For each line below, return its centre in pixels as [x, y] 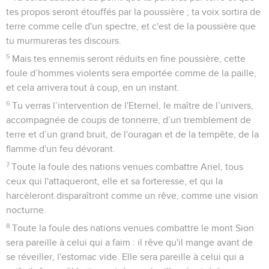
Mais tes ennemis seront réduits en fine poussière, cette [129, 59]
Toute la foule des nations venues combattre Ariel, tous [128, 167]
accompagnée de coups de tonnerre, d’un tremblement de [128, 120]
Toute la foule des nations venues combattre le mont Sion [133, 228]
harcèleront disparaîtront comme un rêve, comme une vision [132, 195]
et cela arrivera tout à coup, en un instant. [93, 87]
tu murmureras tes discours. [64, 41]
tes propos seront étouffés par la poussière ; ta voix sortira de [133, 12]
